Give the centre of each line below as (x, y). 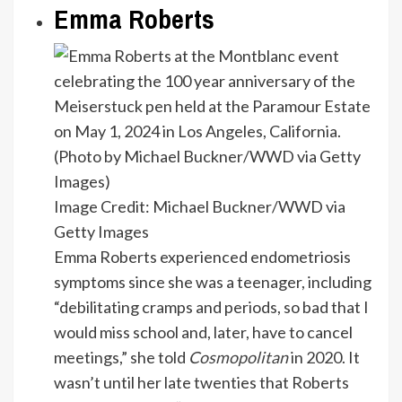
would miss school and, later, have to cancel (203, 332)
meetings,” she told (121, 357)
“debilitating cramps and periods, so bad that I (211, 306)
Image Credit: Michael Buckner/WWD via (200, 206)
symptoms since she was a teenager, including (213, 281)
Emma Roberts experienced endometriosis (202, 256)
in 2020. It (324, 357)
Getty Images (101, 231)
